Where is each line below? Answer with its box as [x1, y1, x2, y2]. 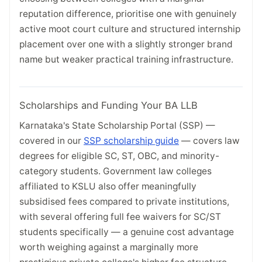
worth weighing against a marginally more [19, 242, 198, 253]
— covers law [179, 135, 240, 147]
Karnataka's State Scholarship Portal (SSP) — [19, 120, 215, 132]
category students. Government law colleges [19, 166, 212, 177]
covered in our [19, 135, 84, 147]
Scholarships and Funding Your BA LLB [19, 99, 198, 111]
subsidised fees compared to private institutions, [19, 196, 229, 208]
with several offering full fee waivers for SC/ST [19, 211, 221, 223]
